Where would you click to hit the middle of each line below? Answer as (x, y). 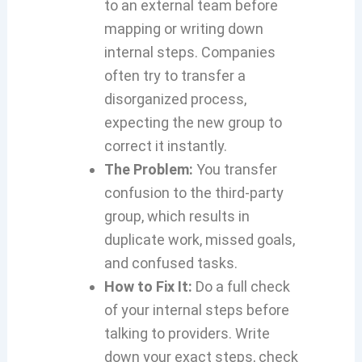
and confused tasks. (170, 263)
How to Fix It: (148, 286)
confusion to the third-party (194, 193)
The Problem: (148, 169)
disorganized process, (175, 99)
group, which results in (177, 216)
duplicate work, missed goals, (199, 240)
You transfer (235, 169)
